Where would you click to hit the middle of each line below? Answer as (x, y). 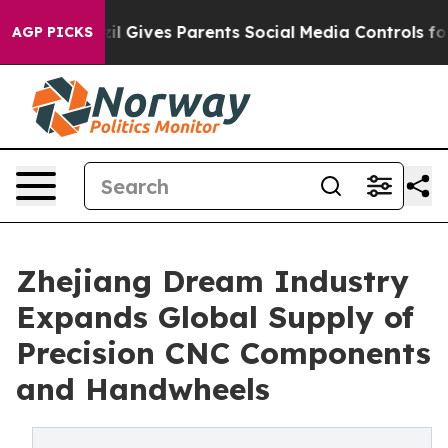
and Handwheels (143, 389)
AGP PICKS (52, 32)
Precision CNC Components (223, 353)
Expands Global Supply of (215, 317)
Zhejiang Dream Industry (212, 281)
